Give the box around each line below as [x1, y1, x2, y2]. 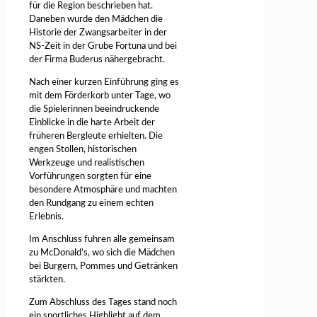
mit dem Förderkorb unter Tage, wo [29, 91, 171, 101]
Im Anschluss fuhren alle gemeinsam [29, 235, 175, 245]
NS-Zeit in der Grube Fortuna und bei [29, 42, 177, 52]
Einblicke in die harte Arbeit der [29, 118, 155, 128]
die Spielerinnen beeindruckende [29, 105, 159, 115]
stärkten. [29, 275, 65, 285]
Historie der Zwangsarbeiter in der [29, 28, 167, 38]
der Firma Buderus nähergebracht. [29, 55, 165, 65]
